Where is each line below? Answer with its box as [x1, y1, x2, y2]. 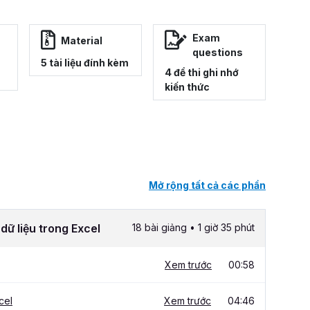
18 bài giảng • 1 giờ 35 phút [132, 221, 255, 234]
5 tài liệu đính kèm [41, 57, 129, 69]
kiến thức [165, 81, 210, 93]
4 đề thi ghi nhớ [165, 66, 239, 79]
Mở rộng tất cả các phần [149, 179, 266, 192]
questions [192, 46, 243, 59]
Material [61, 34, 102, 46]
